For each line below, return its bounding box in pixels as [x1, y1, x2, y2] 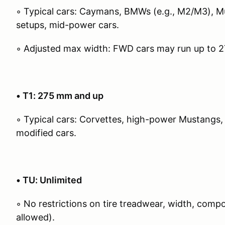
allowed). [16, 212, 55, 222]
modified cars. [16, 128, 76, 138]
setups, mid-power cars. [16, 20, 119, 30]
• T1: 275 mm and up [16, 90, 103, 101]
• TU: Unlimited [16, 175, 82, 185]
